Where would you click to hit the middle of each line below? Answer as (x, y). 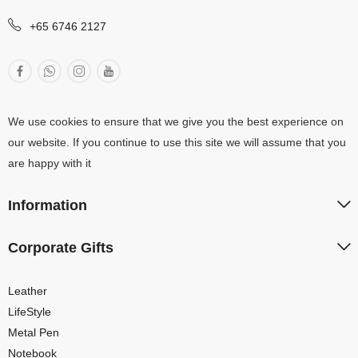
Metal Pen (34, 332)
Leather (28, 290)
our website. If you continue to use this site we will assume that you (177, 142)
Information (48, 205)
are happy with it (50, 163)
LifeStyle (30, 311)
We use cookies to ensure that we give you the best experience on (176, 121)
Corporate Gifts (61, 247)
